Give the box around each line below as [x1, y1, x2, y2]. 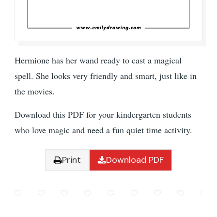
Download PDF [106, 154, 164, 166]
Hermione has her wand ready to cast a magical [15, 54, 182, 66]
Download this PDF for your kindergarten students [15, 108, 191, 121]
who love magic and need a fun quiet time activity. [15, 124, 192, 136]
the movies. [15, 85, 55, 97]
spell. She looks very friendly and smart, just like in [15, 70, 197, 82]
